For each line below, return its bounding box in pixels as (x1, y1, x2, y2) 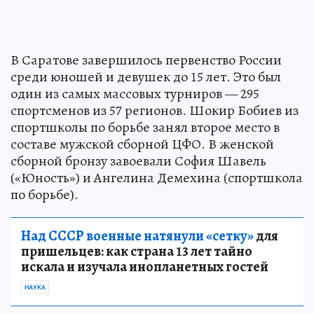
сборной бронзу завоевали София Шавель (11, 151, 266, 171)
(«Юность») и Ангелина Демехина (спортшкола (11, 168, 303, 188)
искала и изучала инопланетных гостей (21, 257, 268, 277)
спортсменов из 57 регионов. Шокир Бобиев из (11, 101, 299, 121)
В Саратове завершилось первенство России (11, 50, 282, 70)
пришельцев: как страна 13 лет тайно (21, 242, 252, 261)
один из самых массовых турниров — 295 (11, 84, 259, 104)
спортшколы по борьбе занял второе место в (11, 118, 280, 137)
